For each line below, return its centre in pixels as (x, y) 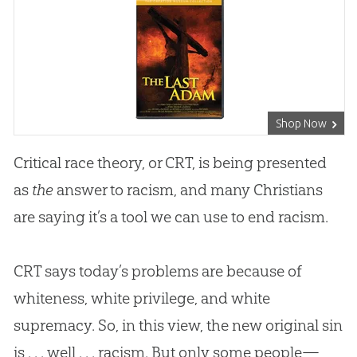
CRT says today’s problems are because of (157, 271)
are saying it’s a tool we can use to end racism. (171, 216)
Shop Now (302, 123)
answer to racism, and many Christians (188, 189)
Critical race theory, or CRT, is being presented (170, 162)
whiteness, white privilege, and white (141, 298)
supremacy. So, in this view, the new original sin (178, 325)
